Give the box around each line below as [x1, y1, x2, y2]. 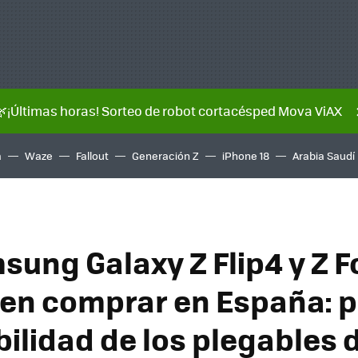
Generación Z [132, 148, 199, 163]
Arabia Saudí [292, 148, 355, 163]
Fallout [76, 148, 109, 163]
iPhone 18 [222, 148, 269, 163]
